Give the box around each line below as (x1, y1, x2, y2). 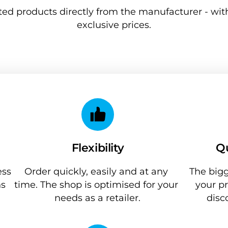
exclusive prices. (77, 19, 151, 30)
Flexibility (71, 140, 124, 155)
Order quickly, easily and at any (24, 165, 168, 177)
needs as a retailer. (54, 192, 141, 203)
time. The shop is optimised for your (14, 179, 179, 190)
